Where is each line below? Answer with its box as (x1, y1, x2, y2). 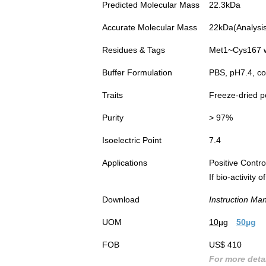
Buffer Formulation (102, 68, 172, 78)
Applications (102, 158, 147, 168)
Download (102, 195, 140, 205)
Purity (102, 113, 123, 123)
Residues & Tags (102, 45, 165, 55)
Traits (102, 90, 123, 100)
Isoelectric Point (102, 135, 161, 145)
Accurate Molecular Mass (102, 23, 197, 33)
